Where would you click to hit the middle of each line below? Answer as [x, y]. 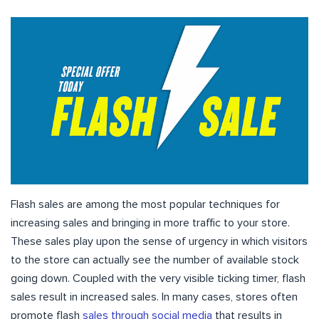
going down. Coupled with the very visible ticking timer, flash [158, 279]
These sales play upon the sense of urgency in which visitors [159, 242]
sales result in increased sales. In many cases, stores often [154, 297]
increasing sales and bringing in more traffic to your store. [150, 223]
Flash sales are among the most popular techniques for [145, 205]
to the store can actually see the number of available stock [155, 260]
